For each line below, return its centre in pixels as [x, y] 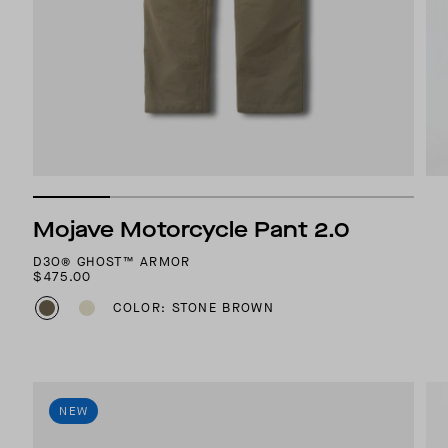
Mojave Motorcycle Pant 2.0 [192, 229]
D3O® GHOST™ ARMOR [112, 261]
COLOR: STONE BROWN [193, 308]
